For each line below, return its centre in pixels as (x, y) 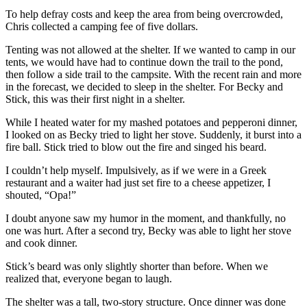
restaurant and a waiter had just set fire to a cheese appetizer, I (138, 182)
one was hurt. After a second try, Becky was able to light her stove (148, 230)
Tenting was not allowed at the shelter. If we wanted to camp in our (150, 49)
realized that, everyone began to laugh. (89, 278)
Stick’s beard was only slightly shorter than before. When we (137, 266)
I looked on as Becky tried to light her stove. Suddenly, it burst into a (153, 134)
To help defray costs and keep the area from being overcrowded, (144, 14)
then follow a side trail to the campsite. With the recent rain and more (153, 74)
